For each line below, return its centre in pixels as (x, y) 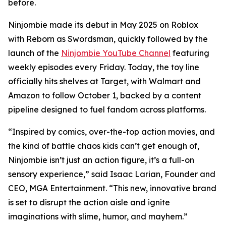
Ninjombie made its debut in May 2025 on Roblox (103, 25)
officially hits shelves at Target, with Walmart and (104, 81)
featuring (190, 53)
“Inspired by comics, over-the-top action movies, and (111, 132)
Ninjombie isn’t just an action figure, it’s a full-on (101, 160)
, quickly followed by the (161, 39)
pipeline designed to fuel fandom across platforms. (107, 109)
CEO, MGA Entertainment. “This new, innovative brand (112, 188)
